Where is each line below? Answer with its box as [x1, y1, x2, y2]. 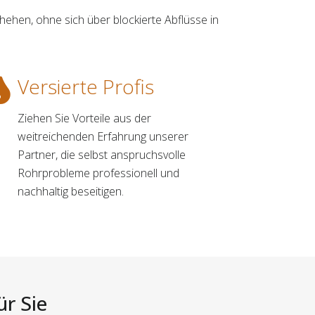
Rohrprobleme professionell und [18, 165, 180, 181]
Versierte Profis [18, 72, 155, 100]
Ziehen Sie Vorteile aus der [18, 110, 152, 126]
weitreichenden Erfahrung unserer [18, 128, 189, 144]
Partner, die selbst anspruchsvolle [18, 146, 186, 162]
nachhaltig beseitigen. [18, 183, 124, 199]
